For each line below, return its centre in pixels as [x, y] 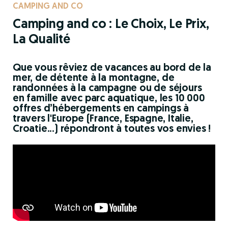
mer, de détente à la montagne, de [94, 78]
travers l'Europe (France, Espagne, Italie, [103, 119]
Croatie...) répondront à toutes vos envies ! [112, 129]
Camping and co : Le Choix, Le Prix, [111, 25]
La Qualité [41, 40]
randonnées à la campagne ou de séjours [107, 89]
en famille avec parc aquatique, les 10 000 [109, 99]
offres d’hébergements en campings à [101, 109]
